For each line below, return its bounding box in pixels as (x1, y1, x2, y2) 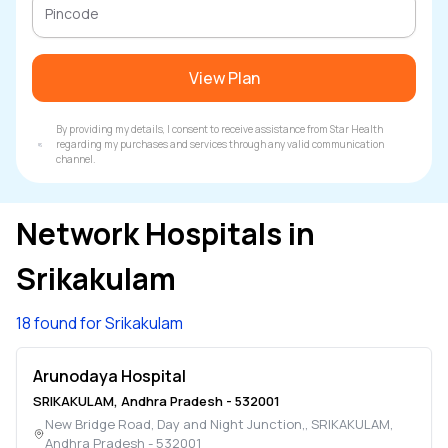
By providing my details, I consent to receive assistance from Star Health (56, 122, 383, 136)
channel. (56, 152, 96, 166)
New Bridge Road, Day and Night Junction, (44, 415, 305, 433)
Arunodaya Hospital (33, 365, 186, 387)
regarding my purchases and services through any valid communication (56, 137, 384, 151)
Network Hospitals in (16, 213, 315, 254)
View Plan (188, 67, 260, 89)
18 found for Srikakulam (16, 312, 183, 334)
